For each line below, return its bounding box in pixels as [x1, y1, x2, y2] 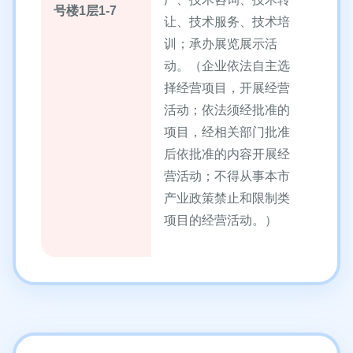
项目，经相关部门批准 [164, 125, 290, 139]
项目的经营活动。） [164, 214, 277, 227]
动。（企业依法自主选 [164, 59, 290, 72]
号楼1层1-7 [54, 4, 117, 17]
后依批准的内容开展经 [164, 147, 290, 161]
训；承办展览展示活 [164, 37, 277, 50]
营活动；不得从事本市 [164, 169, 290, 183]
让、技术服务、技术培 [164, 15, 290, 28]
